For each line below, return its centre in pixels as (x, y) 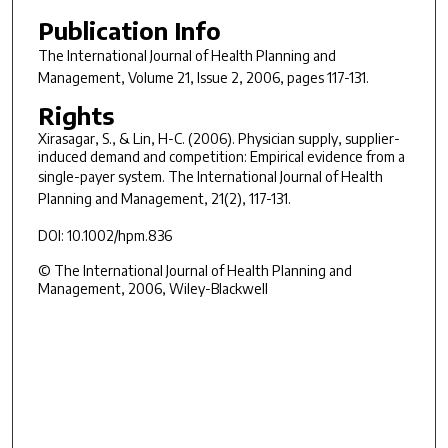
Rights (75, 115)
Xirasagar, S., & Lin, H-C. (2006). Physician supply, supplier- (218, 139)
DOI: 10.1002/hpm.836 (104, 235)
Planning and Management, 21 (130, 199)
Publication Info (129, 29)
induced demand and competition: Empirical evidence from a (221, 157)
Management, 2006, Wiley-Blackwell (152, 288)
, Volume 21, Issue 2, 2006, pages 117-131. (244, 77)
